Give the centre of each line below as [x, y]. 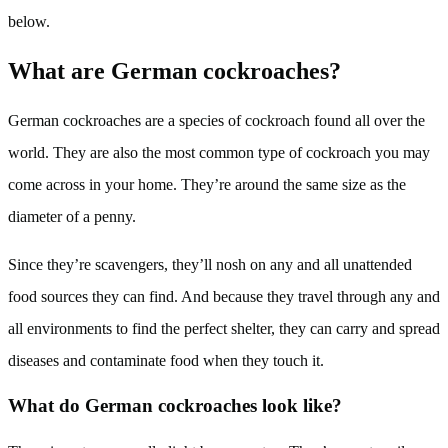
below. [29, 21]
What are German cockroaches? [174, 70]
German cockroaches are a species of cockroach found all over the [216, 120]
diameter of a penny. [72, 216]
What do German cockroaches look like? [175, 406]
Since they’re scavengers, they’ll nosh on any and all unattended [210, 264]
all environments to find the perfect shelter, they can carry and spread [224, 328]
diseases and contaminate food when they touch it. [166, 360]
